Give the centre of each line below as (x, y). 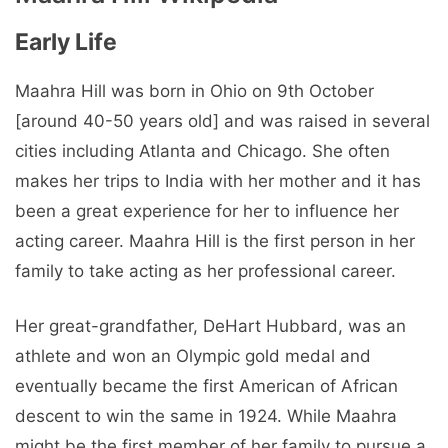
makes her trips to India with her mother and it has (218, 180)
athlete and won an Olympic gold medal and (193, 356)
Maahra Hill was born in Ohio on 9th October (194, 90)
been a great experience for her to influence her (207, 210)
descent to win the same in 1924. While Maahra (206, 416)
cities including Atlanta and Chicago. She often (202, 150)
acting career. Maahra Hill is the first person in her (215, 240)
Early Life (66, 41)
